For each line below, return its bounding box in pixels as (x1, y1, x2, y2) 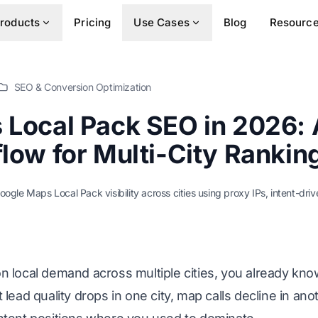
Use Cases (133, 16, 190, 29)
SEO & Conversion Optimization (13, 81, 152, 93)
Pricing (74, 16, 111, 29)
